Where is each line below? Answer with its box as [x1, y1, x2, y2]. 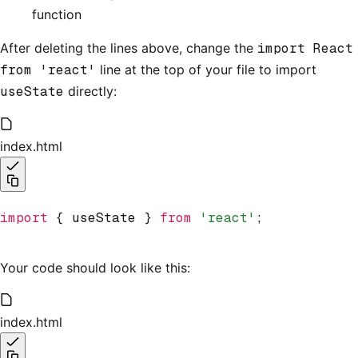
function [32, 6, 82, 22]
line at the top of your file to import [96, 61, 316, 78]
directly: [64, 82, 117, 99]
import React [257, 39, 353, 57]
